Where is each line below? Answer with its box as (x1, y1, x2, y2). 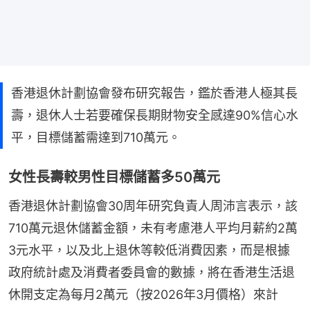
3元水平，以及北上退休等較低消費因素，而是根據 (8, 242, 290, 257)
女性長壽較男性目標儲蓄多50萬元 (8, 168, 220, 185)
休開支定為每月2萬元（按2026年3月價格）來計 (8, 286, 278, 302)
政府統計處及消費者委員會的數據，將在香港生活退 (8, 264, 295, 280)
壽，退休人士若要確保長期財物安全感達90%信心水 (11, 107, 298, 122)
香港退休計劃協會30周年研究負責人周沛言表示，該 (8, 198, 298, 213)
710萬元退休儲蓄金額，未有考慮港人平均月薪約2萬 (8, 220, 298, 235)
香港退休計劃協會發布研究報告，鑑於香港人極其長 (11, 85, 298, 100)
